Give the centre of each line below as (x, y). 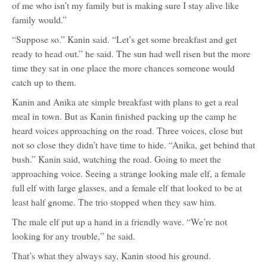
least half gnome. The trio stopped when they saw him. (114, 202)
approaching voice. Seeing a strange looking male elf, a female (129, 173)
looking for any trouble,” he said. (74, 236)
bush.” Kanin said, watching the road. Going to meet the (117, 159)
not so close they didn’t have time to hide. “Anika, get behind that (133, 145)
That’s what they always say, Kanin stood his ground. (111, 256)
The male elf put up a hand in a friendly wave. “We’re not (119, 222)
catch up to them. (44, 82)
